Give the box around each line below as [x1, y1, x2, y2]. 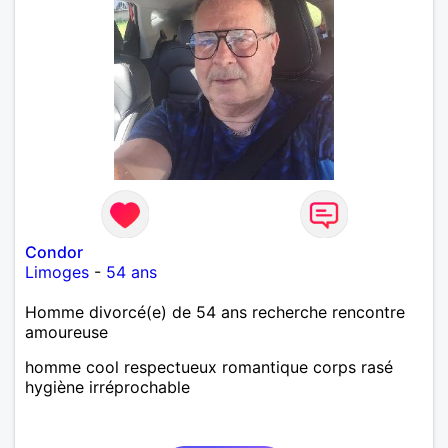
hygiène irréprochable [25, 376, 190, 397]
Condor [25, 241, 83, 262]
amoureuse [25, 321, 108, 342]
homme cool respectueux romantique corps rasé [25, 356, 393, 377]
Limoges [25, 261, 89, 282]
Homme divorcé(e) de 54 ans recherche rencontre [25, 301, 405, 322]
